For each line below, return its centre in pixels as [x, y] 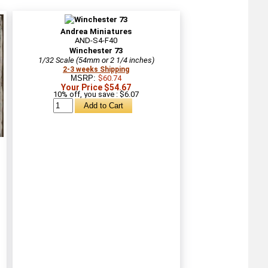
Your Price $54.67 [96, 87]
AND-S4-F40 [96, 40]
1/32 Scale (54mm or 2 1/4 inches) [96, 60]
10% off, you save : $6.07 [96, 94]
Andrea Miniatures [96, 31]
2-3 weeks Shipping [96, 69]
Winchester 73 [96, 50]
